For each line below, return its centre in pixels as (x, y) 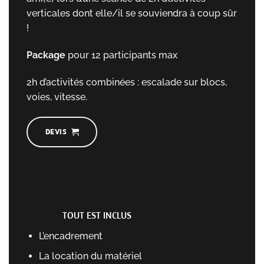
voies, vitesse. (57, 97)
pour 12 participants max (121, 55)
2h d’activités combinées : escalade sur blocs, (127, 82)
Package (46, 55)
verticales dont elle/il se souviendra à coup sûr (132, 14)
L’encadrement (70, 236)
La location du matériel (90, 256)
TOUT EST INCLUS (97, 215)
